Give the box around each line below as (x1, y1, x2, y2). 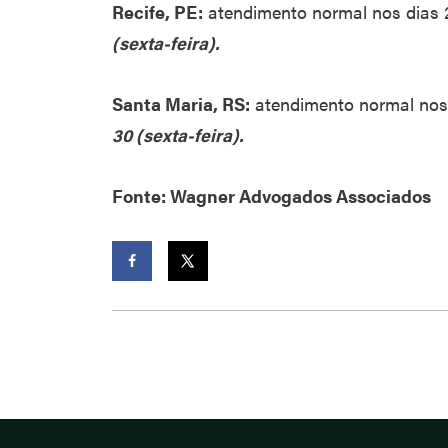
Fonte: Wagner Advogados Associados (112, 183, 431, 208)
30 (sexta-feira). (112, 122, 243, 147)
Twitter (177, 291, 223, 311)
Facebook (121, 291, 185, 311)
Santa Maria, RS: (112, 91, 250, 116)
